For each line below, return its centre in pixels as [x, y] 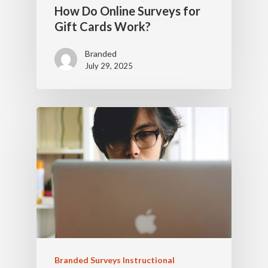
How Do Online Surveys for [127, 11]
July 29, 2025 [109, 66]
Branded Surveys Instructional [114, 260]
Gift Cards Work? [102, 27]
